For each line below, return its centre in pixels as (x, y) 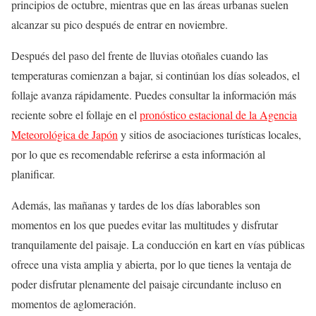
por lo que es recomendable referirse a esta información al (138, 154)
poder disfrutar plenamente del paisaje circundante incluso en (146, 284)
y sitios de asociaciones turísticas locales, (209, 135)
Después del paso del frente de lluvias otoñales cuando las (140, 56)
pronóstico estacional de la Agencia (218, 115)
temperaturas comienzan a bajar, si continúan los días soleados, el (156, 75)
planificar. (33, 174)
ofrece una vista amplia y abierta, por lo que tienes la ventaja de (151, 265)
